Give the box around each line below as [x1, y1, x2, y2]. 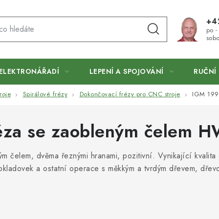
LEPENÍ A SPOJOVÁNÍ [89, 66, 164, 76]
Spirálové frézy [22, 89, 67, 99]
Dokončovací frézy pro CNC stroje [79, 89, 180, 99]
